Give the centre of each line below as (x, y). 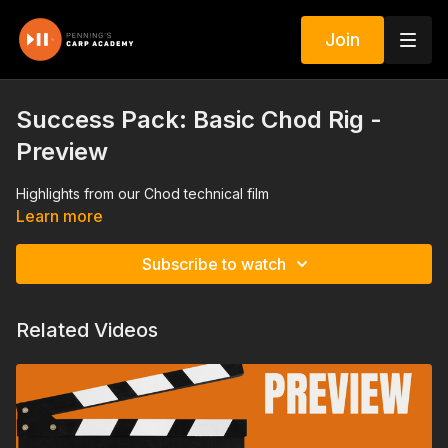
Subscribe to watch (214, 264)
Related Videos (87, 330)
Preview (62, 151)
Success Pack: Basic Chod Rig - (199, 119)
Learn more (59, 216)
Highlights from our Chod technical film (142, 193)
